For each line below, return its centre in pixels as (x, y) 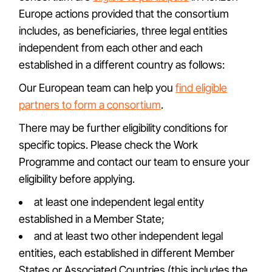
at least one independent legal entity (119, 202)
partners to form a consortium (90, 105)
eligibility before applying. (77, 179)
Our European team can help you (97, 88)
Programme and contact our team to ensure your (134, 162)
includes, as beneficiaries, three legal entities (124, 31)
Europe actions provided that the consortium (124, 14)
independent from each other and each (111, 48)
